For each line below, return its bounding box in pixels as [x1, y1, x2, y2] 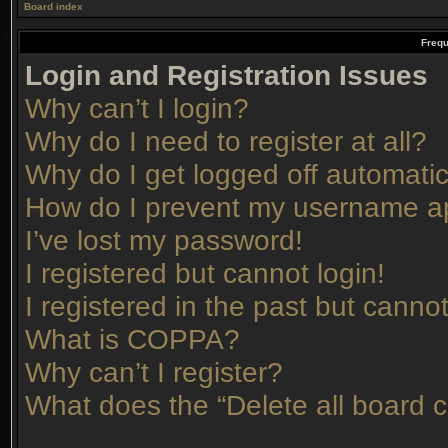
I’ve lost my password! [25, 224, 303, 256]
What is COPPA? [25, 323, 240, 355]
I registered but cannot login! [25, 257, 385, 289]
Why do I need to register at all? [25, 125, 427, 157]
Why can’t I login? [25, 92, 249, 124]
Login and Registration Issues [25, 59, 428, 91]
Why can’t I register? [25, 356, 283, 388]
